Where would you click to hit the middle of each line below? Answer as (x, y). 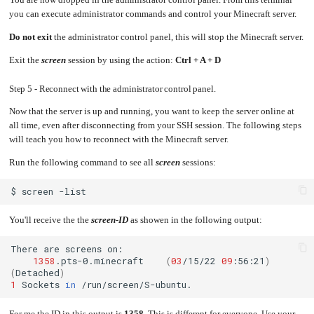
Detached (38, 273)
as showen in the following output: (195, 220)
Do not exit (30, 37)
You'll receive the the (50, 220)
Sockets (41, 285)
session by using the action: (120, 61)
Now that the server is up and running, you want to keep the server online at (151, 112)
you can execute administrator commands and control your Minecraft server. (152, 14)
